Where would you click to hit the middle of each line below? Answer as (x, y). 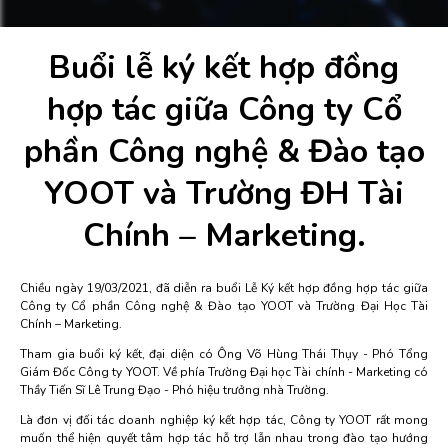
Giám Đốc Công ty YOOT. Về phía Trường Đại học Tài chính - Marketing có (224, 372)
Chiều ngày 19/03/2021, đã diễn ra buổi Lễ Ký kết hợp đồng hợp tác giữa (224, 288)
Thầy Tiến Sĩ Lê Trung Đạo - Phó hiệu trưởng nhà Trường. (174, 390)
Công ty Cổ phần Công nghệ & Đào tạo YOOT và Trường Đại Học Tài (224, 306)
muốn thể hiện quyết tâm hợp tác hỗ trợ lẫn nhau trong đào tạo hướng (224, 438)
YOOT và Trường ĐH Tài (224, 193)
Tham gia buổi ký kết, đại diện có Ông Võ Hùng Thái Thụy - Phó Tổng (224, 354)
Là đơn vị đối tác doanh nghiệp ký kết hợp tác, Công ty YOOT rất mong (224, 420)
